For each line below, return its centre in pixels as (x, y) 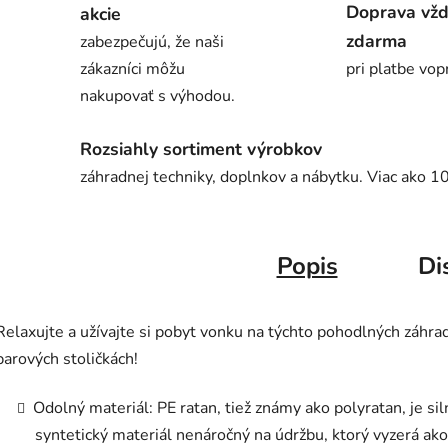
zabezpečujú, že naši (152, 42)
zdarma (376, 41)
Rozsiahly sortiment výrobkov (201, 148)
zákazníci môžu (132, 69)
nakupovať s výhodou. (157, 96)
